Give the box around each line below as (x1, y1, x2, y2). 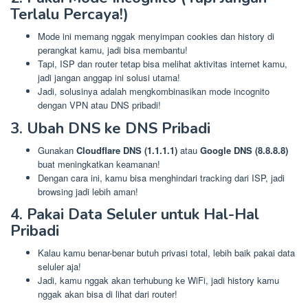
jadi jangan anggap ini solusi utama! (38, 71, 180, 85)
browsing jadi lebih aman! (38, 184, 138, 198)
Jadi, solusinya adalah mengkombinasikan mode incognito (38, 85, 269, 98)
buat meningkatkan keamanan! (38, 157, 160, 170)
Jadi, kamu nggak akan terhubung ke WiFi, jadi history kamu (38, 274, 279, 287)
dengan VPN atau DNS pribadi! (38, 98, 161, 112)
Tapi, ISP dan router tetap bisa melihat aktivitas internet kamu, (38, 57, 287, 71)
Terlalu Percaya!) (10, 4, 129, 25)
